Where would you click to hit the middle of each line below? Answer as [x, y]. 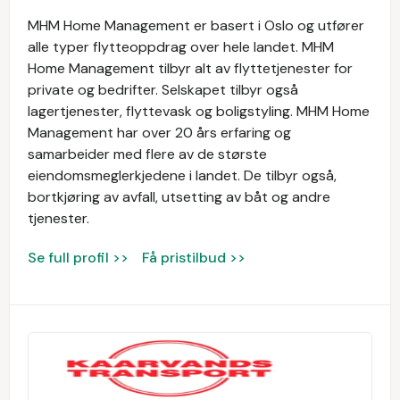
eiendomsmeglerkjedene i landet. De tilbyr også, [182, 175]
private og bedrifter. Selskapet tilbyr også [163, 90]
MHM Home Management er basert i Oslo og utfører [196, 25]
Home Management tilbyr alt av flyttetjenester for [190, 68]
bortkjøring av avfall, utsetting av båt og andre [179, 197]
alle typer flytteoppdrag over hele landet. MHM [181, 47]
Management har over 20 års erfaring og [159, 133]
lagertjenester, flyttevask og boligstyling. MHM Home [199, 111]
